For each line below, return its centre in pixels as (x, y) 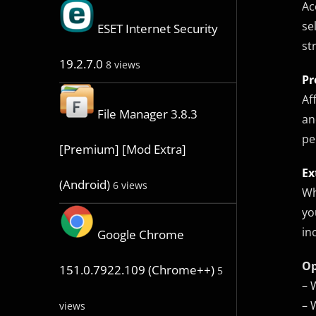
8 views (123, 65)
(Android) (84, 185)
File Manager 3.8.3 (147, 114)
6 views (130, 186)
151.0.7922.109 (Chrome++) (136, 270)
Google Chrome (140, 235)
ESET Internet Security (157, 29)
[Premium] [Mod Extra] (122, 150)
